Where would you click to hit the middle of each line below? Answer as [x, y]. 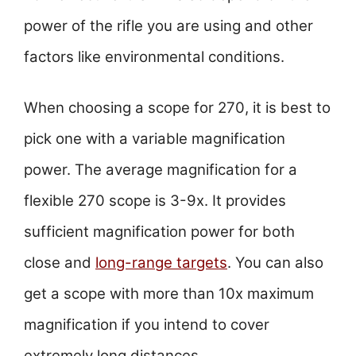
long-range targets [161, 263]
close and [60, 263]
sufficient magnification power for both [159, 232]
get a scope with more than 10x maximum [169, 294]
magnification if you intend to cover [147, 325]
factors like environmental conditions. [154, 56]
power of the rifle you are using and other [168, 25]
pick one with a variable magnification [155, 139]
